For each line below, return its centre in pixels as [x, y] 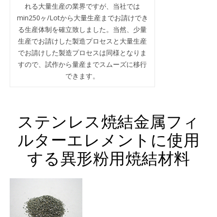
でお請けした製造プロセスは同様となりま [82, 52]
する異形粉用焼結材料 [108, 157]
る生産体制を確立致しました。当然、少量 [82, 29]
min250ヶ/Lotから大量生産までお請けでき [82, 17]
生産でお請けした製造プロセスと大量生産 [82, 41]
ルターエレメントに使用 [108, 139]
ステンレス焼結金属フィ [108, 120]
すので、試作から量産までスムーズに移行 [82, 64]
